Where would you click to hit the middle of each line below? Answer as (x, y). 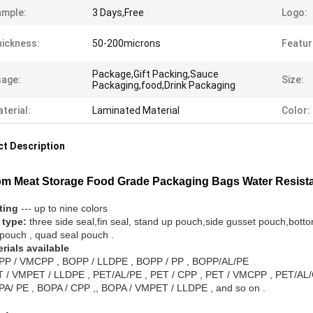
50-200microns (126, 43)
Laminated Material (136, 110)
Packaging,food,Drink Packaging (164, 85)
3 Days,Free (118, 13)
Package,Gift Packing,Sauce (155, 74)
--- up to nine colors (64, 208)
